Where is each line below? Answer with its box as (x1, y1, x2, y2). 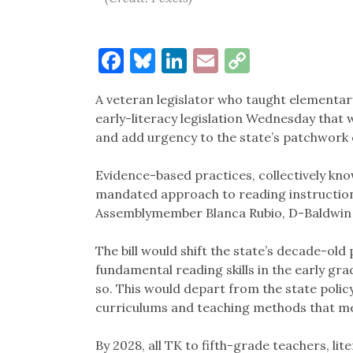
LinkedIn (186, 43, 289, 76)
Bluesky (154, 43, 247, 76)
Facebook (123, 43, 232, 76)
